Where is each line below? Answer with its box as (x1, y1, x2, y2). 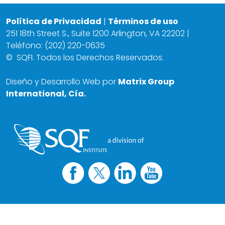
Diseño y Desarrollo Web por (6, 76, 118, 88)
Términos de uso (108, 16, 178, 28)
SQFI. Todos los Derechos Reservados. (17, 52, 164, 64)
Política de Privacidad (6, 16, 101, 28)
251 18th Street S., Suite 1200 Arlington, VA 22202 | (6, 28, 189, 40)
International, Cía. (6, 88, 86, 100)
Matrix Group (118, 76, 174, 88)
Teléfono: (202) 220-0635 (6, 40, 105, 52)
